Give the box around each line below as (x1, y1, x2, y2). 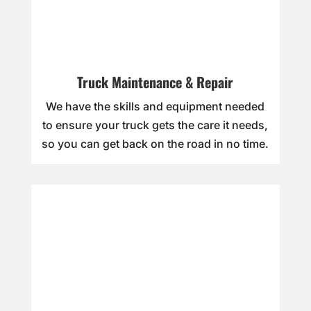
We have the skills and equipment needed (46, 99, 265, 114)
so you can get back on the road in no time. (42, 137, 269, 151)
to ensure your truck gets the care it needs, (42, 118, 269, 133)
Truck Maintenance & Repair (77, 72, 234, 93)
